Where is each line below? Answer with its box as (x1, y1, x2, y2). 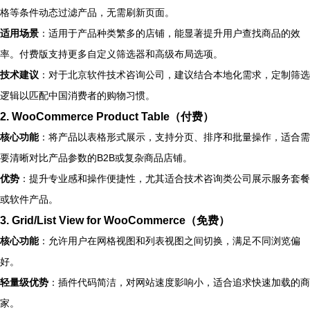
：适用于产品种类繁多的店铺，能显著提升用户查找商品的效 (39, 27, 300, 39)
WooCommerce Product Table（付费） (12, 109, 214, 122)
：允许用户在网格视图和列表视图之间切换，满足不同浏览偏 (39, 235, 300, 246)
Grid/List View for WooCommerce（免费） (12, 213, 230, 226)
